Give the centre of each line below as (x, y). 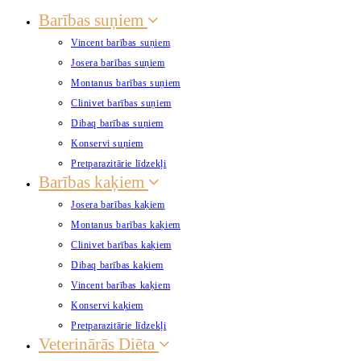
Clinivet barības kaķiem (121, 245)
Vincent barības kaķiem (121, 285)
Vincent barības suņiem (121, 43)
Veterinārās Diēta (99, 344)
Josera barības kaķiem (118, 205)
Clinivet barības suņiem (121, 103)
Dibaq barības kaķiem (117, 265)
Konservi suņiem (107, 143)
